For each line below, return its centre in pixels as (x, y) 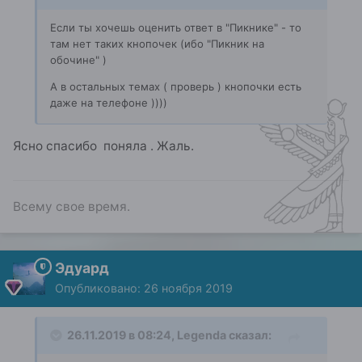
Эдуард (82, 268)
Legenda (202, 335)
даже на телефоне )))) (109, 103)
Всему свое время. (72, 207)
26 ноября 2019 (188, 288)
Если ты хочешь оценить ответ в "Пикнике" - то (176, 27)
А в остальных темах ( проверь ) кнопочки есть (176, 87)
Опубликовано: (99, 288)
